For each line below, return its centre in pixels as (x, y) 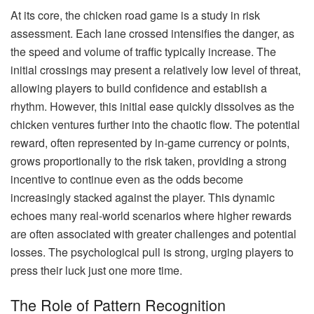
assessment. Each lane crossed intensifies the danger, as (152, 33)
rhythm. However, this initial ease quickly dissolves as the (152, 106)
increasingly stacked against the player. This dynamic (143, 197)
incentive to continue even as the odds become (127, 179)
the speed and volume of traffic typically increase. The (143, 51)
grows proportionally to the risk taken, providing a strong (149, 161)
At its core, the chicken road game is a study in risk (135, 15)
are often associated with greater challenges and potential (153, 233)
